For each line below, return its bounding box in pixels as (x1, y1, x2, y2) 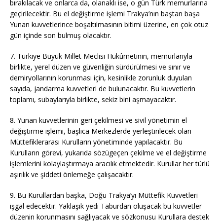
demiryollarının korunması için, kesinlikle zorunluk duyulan (10, 73, 192, 82)
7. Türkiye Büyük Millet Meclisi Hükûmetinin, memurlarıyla (10, 51, 192, 61)
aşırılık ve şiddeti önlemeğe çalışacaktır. (10, 170, 134, 179)
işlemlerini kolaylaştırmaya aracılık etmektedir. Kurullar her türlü (10, 159, 210, 168)
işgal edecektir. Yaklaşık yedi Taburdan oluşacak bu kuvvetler (10, 201, 202, 211)
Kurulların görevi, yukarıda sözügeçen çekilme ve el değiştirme (10, 148, 207, 157)
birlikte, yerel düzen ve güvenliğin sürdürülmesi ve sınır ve (10, 62, 190, 72)
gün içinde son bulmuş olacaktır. (10, 31, 111, 40)
